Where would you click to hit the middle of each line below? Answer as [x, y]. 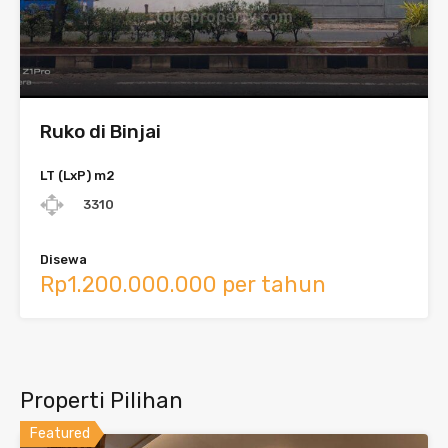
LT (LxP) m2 [77, 175]
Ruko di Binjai [100, 131]
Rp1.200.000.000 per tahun [183, 284]
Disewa [63, 259]
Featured [60, 433]
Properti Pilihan [101, 400]
